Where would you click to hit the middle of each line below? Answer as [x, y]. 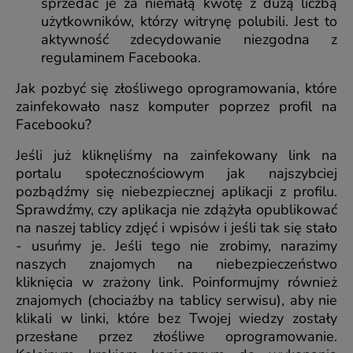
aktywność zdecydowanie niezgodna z [189, 39]
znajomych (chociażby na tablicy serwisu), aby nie [176, 300]
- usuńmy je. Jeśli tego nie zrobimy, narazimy [176, 245]
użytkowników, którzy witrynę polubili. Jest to [189, 21]
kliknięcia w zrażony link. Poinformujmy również [176, 282]
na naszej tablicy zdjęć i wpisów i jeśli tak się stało [176, 227]
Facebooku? [54, 124]
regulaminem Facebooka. [121, 57]
